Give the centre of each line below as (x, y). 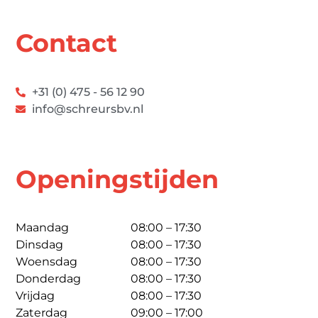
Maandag (42, 227)
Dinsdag (39, 245)
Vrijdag (35, 296)
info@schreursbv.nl (87, 109)
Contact (66, 43)
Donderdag (48, 279)
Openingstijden (117, 179)
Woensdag (46, 262)
